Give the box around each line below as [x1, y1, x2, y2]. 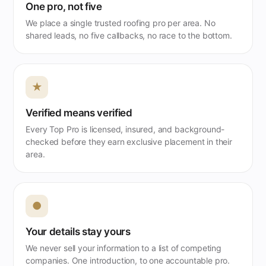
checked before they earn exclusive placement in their [26, 136, 232, 147]
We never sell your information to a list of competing [26, 242, 221, 253]
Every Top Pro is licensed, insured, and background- [26, 123, 225, 134]
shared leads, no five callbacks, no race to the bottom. [26, 30, 232, 40]
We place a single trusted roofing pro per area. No [26, 17, 216, 28]
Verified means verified [26, 106, 132, 119]
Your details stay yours [26, 225, 131, 237]
